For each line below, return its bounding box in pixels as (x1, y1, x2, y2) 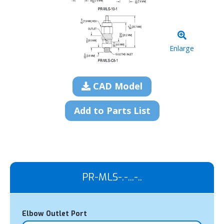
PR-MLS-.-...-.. (82, 170, 142, 184)
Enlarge (169, 43, 194, 53)
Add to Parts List (73, 104, 150, 116)
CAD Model (90, 80, 142, 92)
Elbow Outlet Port (22, 208, 87, 218)
